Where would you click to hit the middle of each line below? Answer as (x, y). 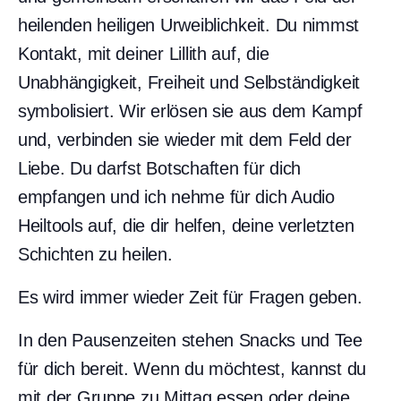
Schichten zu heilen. (95, 254)
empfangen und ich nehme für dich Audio (176, 196)
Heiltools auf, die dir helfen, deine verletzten (186, 225)
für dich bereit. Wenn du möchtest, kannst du (192, 368)
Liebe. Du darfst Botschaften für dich (160, 168)
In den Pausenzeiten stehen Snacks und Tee (190, 340)
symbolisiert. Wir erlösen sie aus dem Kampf (190, 111)
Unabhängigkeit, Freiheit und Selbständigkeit (189, 82)
